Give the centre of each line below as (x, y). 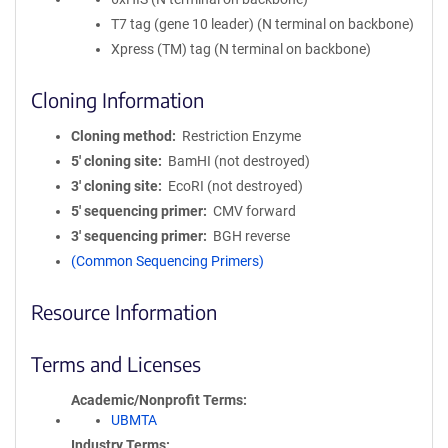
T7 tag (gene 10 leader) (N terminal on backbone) (262, 24)
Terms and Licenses (116, 363)
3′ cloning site (114, 186)
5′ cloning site (114, 161)
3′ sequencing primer (137, 236)
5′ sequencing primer (137, 211)
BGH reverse (251, 236)
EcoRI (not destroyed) (235, 186)
